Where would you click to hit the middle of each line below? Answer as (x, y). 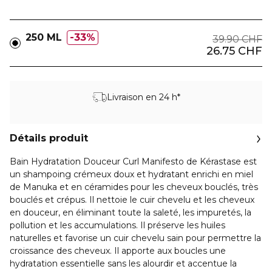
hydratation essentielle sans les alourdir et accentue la (123, 263)
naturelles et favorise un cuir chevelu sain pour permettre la (135, 238)
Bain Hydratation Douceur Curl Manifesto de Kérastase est (133, 161)
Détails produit (49, 138)
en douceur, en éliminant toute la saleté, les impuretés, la (131, 212)
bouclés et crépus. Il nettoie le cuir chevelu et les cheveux (132, 200)
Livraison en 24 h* (143, 97)
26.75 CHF (234, 51)
